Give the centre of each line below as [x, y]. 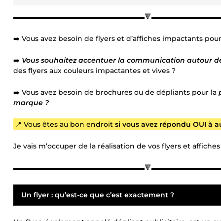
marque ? [31, 103]
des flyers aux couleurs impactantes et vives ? [94, 71]
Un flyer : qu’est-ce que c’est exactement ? [98, 195]
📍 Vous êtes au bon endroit [65, 124]
